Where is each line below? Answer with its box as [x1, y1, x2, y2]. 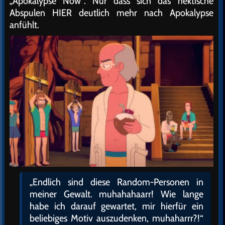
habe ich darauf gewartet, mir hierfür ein [30, 200, 203, 212]
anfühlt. [10, 19, 39, 31]
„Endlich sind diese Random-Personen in [30, 176, 203, 188]
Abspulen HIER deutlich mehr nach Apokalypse [10, 7, 213, 19]
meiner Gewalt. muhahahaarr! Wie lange [30, 188, 203, 200]
